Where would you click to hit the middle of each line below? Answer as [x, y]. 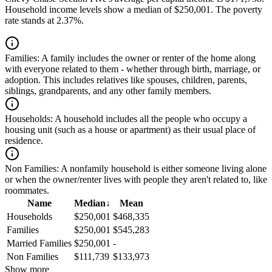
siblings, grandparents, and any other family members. [108, 91]
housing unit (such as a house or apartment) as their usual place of [130, 130]
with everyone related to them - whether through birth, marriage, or [133, 69]
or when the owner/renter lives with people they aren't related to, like [136, 180]
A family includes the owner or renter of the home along [148, 58]
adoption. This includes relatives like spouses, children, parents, [126, 80]
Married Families [39, 243]
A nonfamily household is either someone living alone [163, 169]
